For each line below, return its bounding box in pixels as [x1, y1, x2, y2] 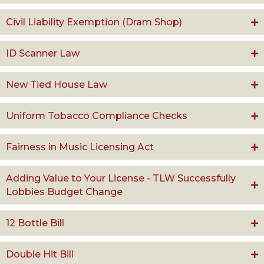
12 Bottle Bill [6, 217, 64, 229]
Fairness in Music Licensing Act [6, 141, 154, 153]
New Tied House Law [6, 79, 107, 90]
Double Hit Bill [6, 249, 74, 260]
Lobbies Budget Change [6, 186, 123, 197]
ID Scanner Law [6, 48, 80, 59]
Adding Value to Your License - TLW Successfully [6, 173, 236, 184]
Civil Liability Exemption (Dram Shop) [6, 16, 182, 28]
